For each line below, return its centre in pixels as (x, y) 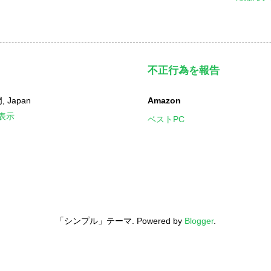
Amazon (164, 101)
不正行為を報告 (184, 71)
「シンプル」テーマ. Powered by (120, 221)
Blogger (199, 221)
